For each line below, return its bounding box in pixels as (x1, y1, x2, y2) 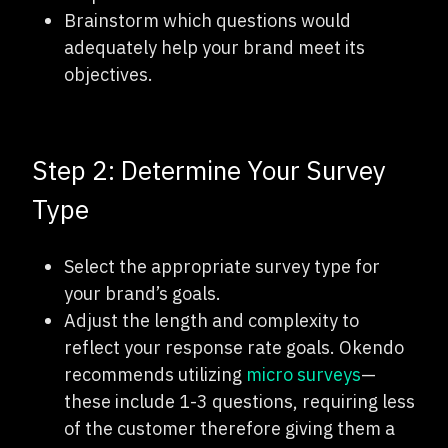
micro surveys (246, 362, 361, 386)
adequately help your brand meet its (64, 35, 365, 59)
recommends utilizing (64, 362, 246, 386)
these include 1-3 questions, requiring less (64, 389, 415, 413)
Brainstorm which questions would (64, 8, 351, 32)
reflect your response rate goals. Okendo (64, 335, 404, 359)
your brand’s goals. (64, 281, 221, 305)
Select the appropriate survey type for (64, 254, 380, 278)
